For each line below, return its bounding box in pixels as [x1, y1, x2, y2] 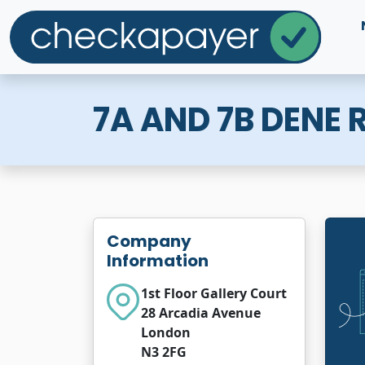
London [140, 323, 191, 341]
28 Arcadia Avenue [140, 303, 261, 322]
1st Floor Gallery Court [140, 284, 287, 302]
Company [107, 229, 191, 253]
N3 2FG [140, 342, 187, 361]
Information [107, 248, 209, 272]
